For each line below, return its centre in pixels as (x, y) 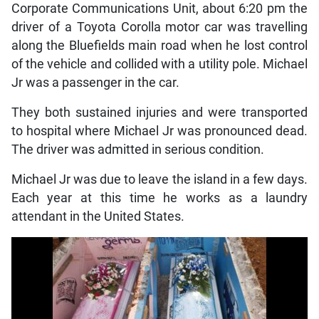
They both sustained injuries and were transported (159, 113)
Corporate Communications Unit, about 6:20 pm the (159, 9)
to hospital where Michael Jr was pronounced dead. (159, 131)
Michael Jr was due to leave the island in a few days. (159, 180)
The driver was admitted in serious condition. (137, 150)
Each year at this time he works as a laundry (159, 198)
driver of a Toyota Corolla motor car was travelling (159, 27)
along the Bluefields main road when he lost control (159, 46)
